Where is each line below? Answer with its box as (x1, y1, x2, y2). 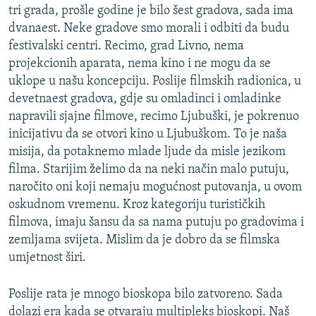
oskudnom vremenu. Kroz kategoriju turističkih (8, 198, 265, 212)
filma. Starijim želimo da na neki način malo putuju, (8, 163, 289, 177)
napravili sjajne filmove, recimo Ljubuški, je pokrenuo (8, 110, 299, 124)
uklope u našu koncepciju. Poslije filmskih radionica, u (8, 75, 301, 89)
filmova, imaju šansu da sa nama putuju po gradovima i (8, 216, 304, 230)
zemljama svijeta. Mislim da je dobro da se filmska (8, 233, 280, 248)
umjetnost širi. (8, 251, 86, 265)
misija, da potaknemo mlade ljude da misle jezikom (8, 145, 286, 159)
